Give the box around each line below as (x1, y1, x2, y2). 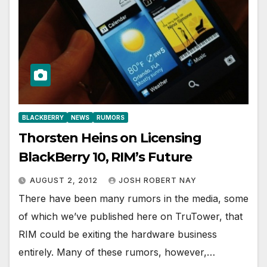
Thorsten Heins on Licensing (18, 129, 202, 146)
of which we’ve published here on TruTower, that (18, 210, 243, 222)
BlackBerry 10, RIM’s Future (18, 148, 193, 165)
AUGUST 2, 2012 (30, 175, 100, 185)
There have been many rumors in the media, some (18, 192, 249, 204)
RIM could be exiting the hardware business (18, 228, 217, 240)
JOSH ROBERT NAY (119, 175, 197, 185)
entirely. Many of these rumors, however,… (18, 246, 215, 258)
